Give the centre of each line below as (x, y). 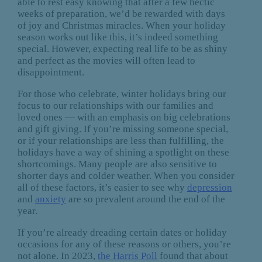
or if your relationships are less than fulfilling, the (120, 141)
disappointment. (51, 73)
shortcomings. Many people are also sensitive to (117, 164)
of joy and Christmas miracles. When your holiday (121, 26)
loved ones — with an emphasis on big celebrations (124, 118)
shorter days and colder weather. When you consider (126, 176)
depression (209, 188)
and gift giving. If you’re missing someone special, (123, 129)
